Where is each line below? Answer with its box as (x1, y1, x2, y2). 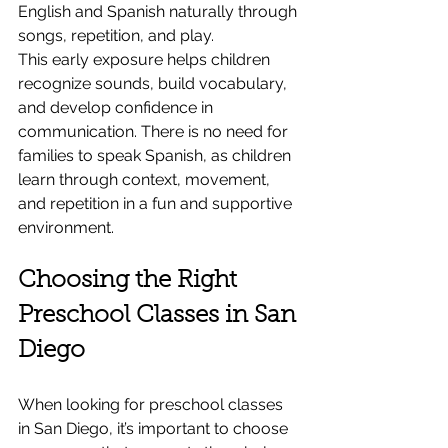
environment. (18, 217, 114, 237)
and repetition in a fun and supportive (18, 193, 296, 213)
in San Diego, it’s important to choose (18, 418, 292, 438)
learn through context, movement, (18, 169, 274, 189)
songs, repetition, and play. (18, 25, 214, 45)
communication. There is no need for (18, 121, 292, 141)
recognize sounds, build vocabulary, (18, 73, 291, 93)
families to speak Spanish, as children (18, 145, 295, 165)
